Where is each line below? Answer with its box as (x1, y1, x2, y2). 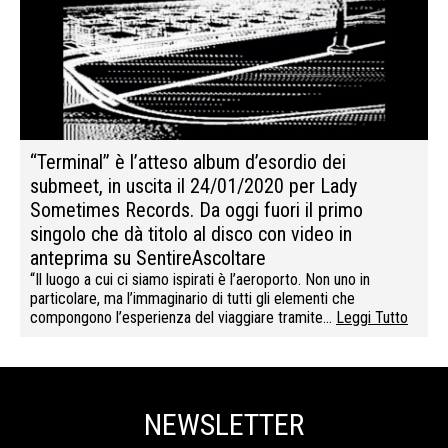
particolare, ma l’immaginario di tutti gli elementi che (30, 288, 355, 308)
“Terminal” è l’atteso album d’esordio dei (30, 149, 346, 174)
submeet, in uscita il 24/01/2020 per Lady (30, 173, 357, 198)
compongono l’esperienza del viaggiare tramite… (30, 307, 336, 327)
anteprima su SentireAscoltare (30, 245, 266, 270)
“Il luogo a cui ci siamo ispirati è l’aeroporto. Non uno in (30, 269, 370, 289)
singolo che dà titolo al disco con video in (30, 221, 352, 246)
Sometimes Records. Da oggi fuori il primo (30, 197, 363, 222)
